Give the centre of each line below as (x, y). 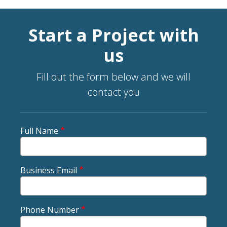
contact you (113, 92)
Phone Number (50, 210)
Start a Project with (113, 35)
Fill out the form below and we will (113, 77)
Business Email (49, 170)
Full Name (39, 130)
